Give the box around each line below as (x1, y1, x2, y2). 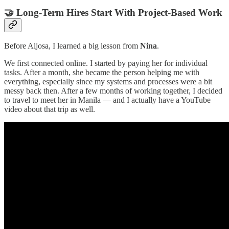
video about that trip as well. (4, 105, 95, 114)
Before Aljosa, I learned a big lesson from (4, 41, 140, 51)
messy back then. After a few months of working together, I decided (4, 86, 222, 96)
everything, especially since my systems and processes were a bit (4, 77, 212, 86)
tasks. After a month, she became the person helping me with (4, 68, 199, 77)
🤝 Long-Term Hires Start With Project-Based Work (4, 7, 222, 18)
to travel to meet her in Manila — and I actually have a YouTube (4, 96, 211, 105)
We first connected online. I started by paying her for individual (4, 59, 208, 68)
